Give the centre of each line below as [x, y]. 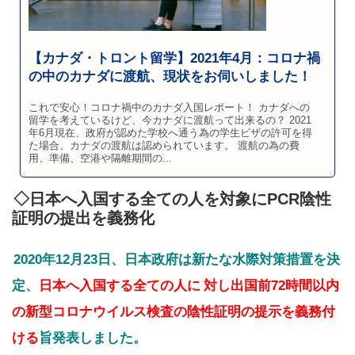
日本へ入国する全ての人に [120, 285]
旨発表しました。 [93, 338]
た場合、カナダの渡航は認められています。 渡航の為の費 [164, 145]
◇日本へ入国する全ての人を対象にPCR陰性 [172, 198]
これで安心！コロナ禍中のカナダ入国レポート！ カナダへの [169, 107]
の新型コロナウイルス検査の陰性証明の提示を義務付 [174, 311]
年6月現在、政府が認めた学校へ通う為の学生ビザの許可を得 [170, 133]
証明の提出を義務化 [83, 218]
